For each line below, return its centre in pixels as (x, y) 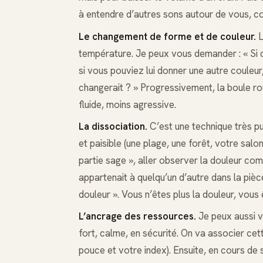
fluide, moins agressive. (127, 104)
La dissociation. (113, 126)
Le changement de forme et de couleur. (167, 36)
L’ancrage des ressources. (137, 216)
